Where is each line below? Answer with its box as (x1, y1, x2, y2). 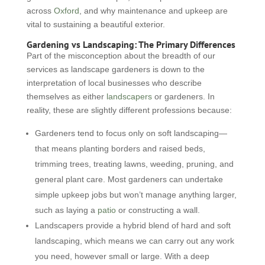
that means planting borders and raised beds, (34, 144, 205, 153)
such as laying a (34, 205, 98, 215)
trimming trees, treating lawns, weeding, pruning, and (34, 159, 234, 169)
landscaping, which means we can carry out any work (34, 236, 234, 245)
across (26, 6, 54, 15)
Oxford (53, 6, 79, 15)
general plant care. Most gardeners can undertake (34, 174, 223, 184)
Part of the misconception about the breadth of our (26, 51, 215, 60)
